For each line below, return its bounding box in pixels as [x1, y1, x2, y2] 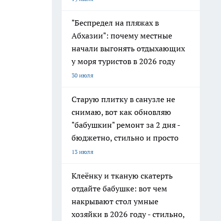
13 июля [72, 148, 93, 155]
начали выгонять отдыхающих [72, 43, 185, 53]
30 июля [72, 72, 93, 79]
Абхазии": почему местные [72, 31, 172, 40]
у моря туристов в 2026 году [72, 56, 175, 66]
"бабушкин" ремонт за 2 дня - [72, 120, 181, 130]
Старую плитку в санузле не [72, 94, 175, 104]
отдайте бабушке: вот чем [72, 184, 167, 193]
